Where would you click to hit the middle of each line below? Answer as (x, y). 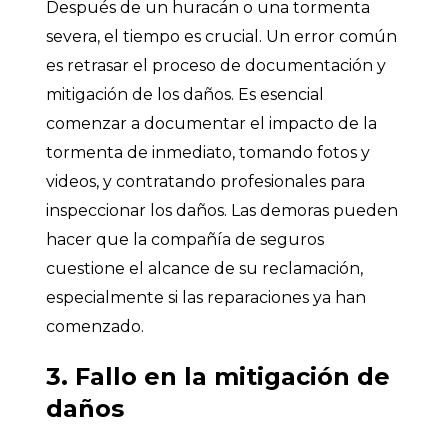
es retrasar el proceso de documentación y (216, 65)
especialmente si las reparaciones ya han (206, 297)
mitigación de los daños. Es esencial (185, 94)
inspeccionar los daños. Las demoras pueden (222, 210)
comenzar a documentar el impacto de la (211, 123)
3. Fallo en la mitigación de (218, 376)
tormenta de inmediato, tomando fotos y (208, 152)
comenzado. (95, 326)
